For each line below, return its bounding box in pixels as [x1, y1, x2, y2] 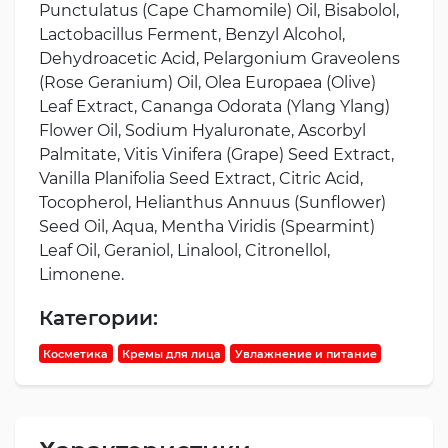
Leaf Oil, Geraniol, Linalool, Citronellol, [39, 240, 330, 260]
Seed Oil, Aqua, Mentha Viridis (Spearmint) [39, 216, 375, 236]
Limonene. [39, 264, 124, 284]
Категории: [39, 305, 158, 330]
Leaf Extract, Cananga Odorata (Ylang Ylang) [39, 96, 390, 116]
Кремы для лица [121, 346, 221, 361]
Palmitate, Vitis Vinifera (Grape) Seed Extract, [39, 144, 394, 164]
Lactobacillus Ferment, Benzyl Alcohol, [39, 24, 345, 44]
